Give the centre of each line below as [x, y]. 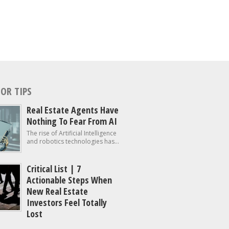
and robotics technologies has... [73, 141]
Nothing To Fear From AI [72, 121]
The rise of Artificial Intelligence [72, 133]
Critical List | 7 [54, 169]
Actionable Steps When [69, 180]
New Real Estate [57, 191]
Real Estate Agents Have [73, 110]
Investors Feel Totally [67, 202]
